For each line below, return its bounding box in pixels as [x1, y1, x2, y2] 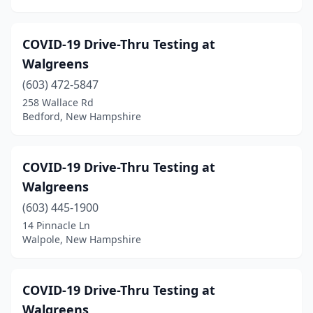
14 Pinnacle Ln [22, 219, 90, 232]
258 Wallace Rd [22, 96, 94, 109]
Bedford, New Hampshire [22, 110, 141, 123]
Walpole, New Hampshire [22, 233, 141, 246]
